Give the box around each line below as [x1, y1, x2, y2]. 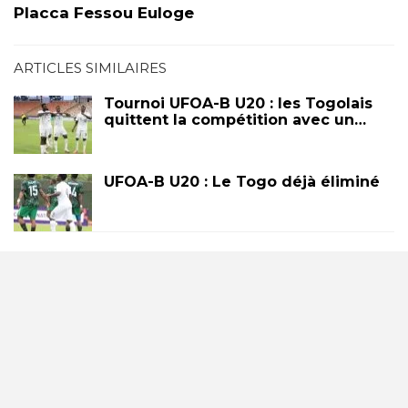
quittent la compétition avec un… [104, 111, 366, 129]
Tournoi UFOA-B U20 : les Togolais [104, 95, 372, 113]
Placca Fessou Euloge [14, 4, 194, 23]
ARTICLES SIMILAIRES [14, 59, 167, 77]
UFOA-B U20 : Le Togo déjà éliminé [104, 172, 380, 190]
